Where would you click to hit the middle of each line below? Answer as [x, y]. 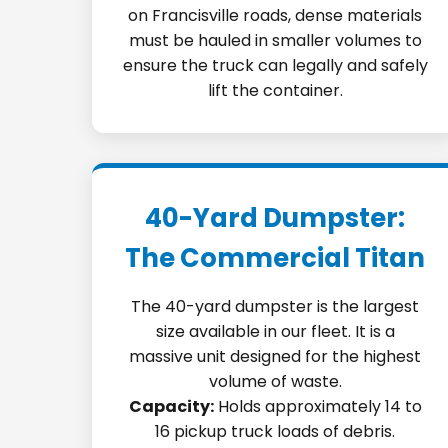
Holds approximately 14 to [317, 406]
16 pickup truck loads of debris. [275, 431]
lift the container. [275, 90]
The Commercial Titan [275, 258]
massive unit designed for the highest [275, 356]
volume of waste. [275, 381]
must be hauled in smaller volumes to [275, 40]
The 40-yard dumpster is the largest [275, 306]
